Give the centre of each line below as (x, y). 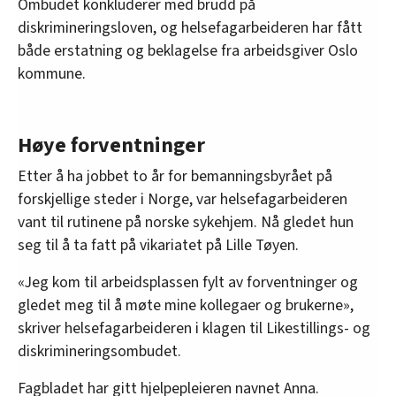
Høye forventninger (111, 145)
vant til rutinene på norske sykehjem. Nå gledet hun (186, 222)
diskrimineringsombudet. (99, 351)
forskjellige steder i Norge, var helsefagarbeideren (183, 199)
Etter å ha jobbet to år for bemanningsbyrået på (175, 176)
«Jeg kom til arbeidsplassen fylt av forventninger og (188, 282)
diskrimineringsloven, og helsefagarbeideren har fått (190, 27)
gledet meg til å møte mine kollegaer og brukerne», (186, 305)
